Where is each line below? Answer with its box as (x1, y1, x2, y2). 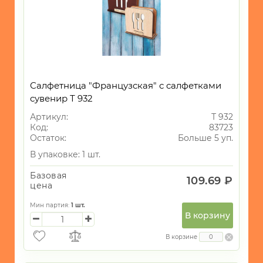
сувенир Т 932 (30, 93, 93, 104)
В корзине (166, 233, 197, 241)
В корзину (185, 210, 230, 221)
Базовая (30, 170, 67, 181)
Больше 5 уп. (178, 133, 233, 144)
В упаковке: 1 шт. (30, 149, 100, 160)
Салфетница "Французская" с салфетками (30, 80, 221, 92)
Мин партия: (30, 201, 71, 210)
